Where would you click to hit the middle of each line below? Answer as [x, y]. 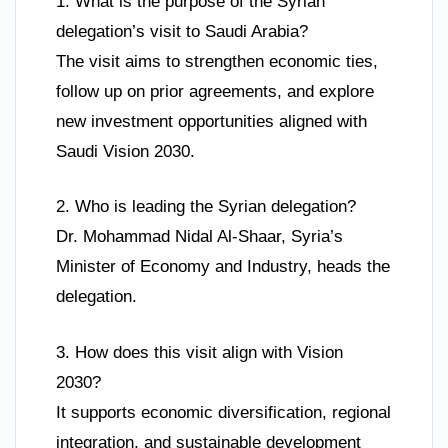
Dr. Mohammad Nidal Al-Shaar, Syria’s [199, 237]
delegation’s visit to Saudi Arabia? [182, 31]
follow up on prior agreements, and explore [215, 91]
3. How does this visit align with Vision [199, 352]
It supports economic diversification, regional [223, 412]
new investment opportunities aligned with [211, 121]
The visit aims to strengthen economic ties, [217, 61]
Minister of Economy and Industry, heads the [223, 267]
